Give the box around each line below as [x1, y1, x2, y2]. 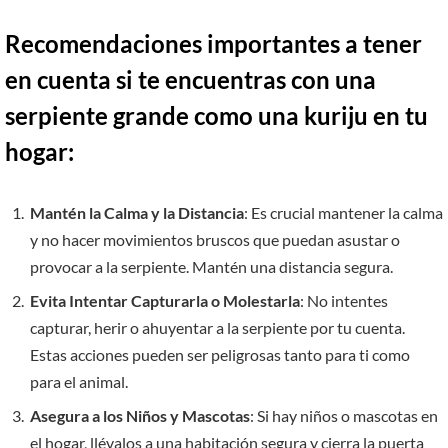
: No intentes [300, 291, 388, 311]
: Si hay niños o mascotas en [250, 406, 438, 426]
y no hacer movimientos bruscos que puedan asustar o [30, 230, 400, 250]
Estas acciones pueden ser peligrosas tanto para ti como [30, 345, 410, 365]
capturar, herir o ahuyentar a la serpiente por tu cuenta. [30, 318, 405, 338]
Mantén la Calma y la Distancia [30, 203, 244, 223]
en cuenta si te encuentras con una [5, 65, 376, 95]
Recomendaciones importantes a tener [5, 29, 422, 59]
